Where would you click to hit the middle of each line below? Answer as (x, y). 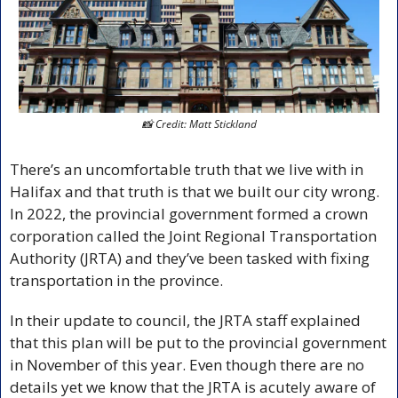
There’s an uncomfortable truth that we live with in (187, 169)
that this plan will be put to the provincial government (198, 342)
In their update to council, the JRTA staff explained (185, 320)
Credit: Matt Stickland (204, 123)
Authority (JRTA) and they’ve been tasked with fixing (190, 258)
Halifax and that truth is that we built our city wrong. (195, 191)
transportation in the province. (118, 280)
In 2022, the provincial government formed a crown (189, 213)
